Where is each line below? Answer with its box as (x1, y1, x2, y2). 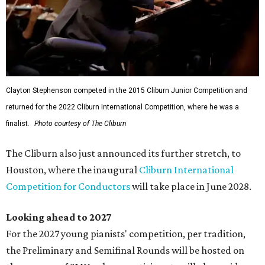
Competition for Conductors (6, 180, 130, 193)
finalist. (6, 119, 30, 128)
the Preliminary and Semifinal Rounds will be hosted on (6, 244, 244, 257)
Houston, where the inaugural (6, 164, 139, 176)
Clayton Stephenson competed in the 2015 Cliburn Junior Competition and (6, 86, 247, 95)
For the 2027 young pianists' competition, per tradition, (6, 228, 245, 240)
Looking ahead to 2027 (6, 211, 112, 224)
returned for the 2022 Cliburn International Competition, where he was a (6, 103, 239, 112)
